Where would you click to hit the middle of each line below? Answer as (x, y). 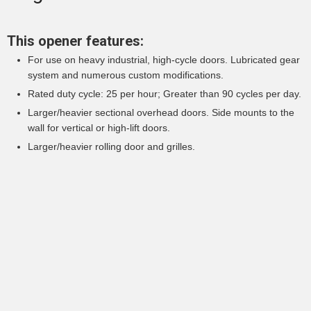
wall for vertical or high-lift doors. (99, 128)
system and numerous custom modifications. (126, 75)
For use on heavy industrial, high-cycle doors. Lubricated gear (164, 60)
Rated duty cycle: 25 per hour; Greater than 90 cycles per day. (165, 94)
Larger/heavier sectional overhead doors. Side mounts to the (161, 113)
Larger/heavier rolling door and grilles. (111, 147)
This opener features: (75, 41)
